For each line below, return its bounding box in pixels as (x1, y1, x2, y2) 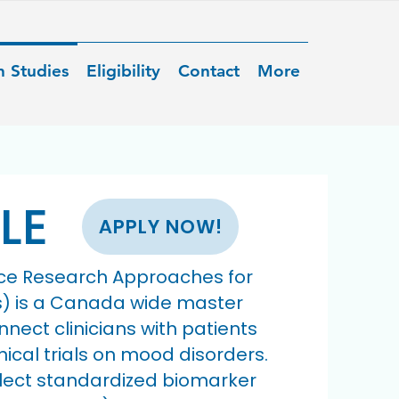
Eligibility (86, 61, 160, 81)
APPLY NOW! (98, 214, 224, 240)
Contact (178, 61, 240, 81)
